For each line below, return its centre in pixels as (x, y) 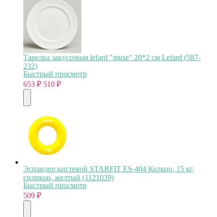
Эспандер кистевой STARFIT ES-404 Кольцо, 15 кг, (109, 169)
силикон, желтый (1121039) (69, 177)
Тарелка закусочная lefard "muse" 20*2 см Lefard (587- (112, 57)
